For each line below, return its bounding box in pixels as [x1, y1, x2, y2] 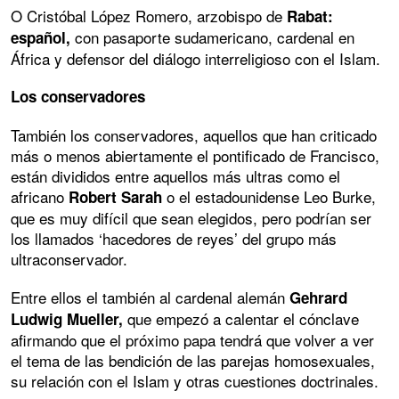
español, [11, 26, 70, 48]
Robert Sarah [69, 185, 162, 208]
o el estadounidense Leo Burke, [162, 184, 376, 208]
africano [11, 184, 69, 208]
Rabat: [282, 4, 333, 27]
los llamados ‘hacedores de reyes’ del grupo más [11, 226, 337, 249]
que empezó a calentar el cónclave [123, 306, 359, 330]
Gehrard [289, 286, 347, 308]
